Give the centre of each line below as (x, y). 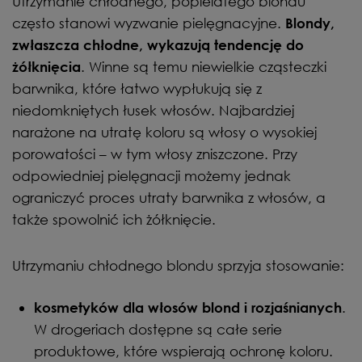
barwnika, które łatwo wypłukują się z (137, 88)
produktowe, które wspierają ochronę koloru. (183, 351)
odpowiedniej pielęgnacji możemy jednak (152, 176)
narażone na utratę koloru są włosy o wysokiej (164, 132)
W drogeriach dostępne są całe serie (158, 329)
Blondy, (310, 23)
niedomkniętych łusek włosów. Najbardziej (153, 110)
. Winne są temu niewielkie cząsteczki (204, 67)
